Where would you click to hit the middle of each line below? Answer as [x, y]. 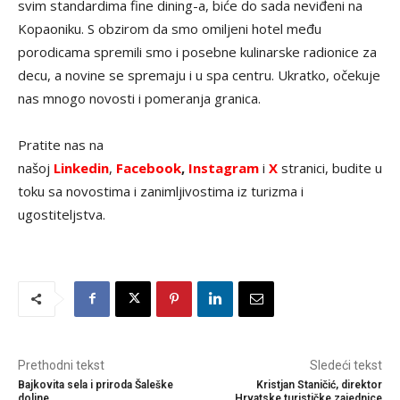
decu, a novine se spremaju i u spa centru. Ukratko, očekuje [199, 75]
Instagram [225, 167]
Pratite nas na [61, 144]
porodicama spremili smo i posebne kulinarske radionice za [197, 51]
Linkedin [81, 167]
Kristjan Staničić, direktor [319, 384]
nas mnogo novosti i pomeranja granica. [139, 98]
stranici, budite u [332, 167]
